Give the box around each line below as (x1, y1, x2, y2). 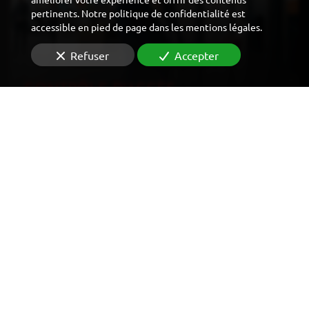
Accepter (175, 48, 219, 62)
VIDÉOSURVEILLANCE (24, 289, 186, 304)
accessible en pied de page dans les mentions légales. (31, 20, 262, 33)
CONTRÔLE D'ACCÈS (24, 81, 175, 97)
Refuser (70, 48, 109, 62)
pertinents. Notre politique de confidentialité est (31, 6, 246, 19)
